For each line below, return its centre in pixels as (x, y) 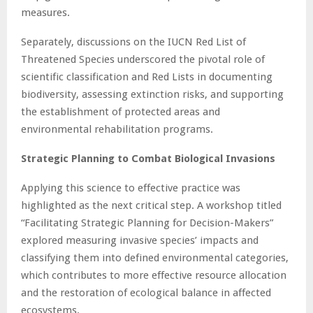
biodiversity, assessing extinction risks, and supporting (152, 94)
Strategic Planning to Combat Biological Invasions (148, 158)
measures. (45, 12)
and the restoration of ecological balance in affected (146, 292)
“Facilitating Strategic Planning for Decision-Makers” (147, 223)
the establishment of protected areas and (121, 111)
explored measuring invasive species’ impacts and (140, 240)
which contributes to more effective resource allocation (154, 275)
